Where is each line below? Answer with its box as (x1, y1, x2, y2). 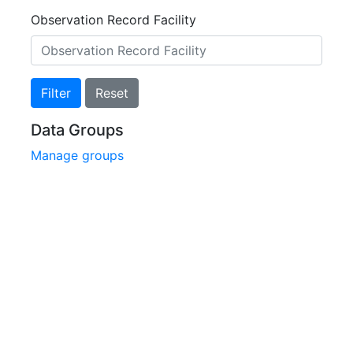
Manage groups (31, 147, 124, 163)
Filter (41, 85, 71, 101)
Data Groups (31, 121, 124, 139)
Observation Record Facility (31, 12, 196, 28)
